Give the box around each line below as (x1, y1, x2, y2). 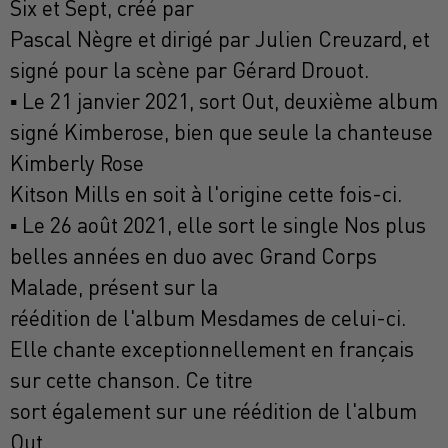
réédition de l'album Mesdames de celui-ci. (10, 305, 406, 332)
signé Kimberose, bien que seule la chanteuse (10, 119, 433, 146)
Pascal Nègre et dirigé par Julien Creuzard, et (10, 26, 430, 53)
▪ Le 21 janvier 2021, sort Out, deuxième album (10, 88, 438, 115)
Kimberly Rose (10, 150, 144, 177)
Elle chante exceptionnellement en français (10, 336, 414, 363)
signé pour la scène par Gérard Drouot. (10, 57, 369, 84)
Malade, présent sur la (10, 274, 218, 301)
